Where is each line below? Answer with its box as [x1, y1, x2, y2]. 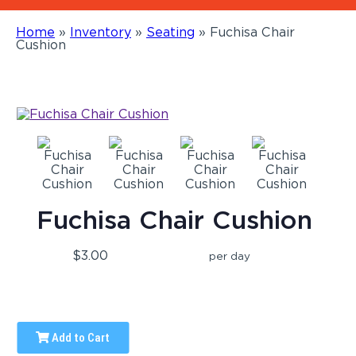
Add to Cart [49, 330, 110, 345]
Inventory [70, 24, 131, 40]
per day [209, 249, 251, 262]
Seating [146, 24, 195, 40]
